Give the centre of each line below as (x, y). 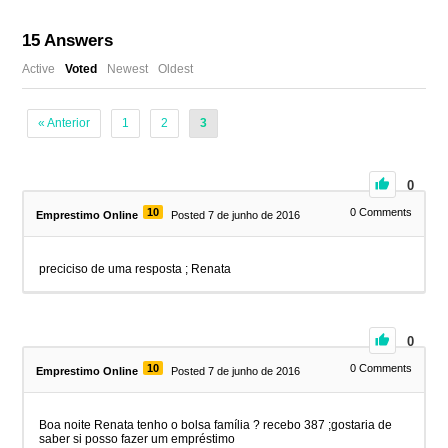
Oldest (176, 69)
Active (39, 69)
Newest (128, 69)
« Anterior (64, 123)
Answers (77, 41)
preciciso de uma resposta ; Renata (135, 269)
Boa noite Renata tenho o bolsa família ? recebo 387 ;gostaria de (216, 425)
